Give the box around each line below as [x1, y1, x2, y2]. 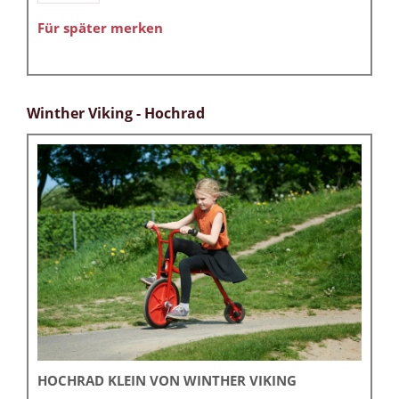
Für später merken [37, 19, 163, 37]
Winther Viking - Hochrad [27, 103, 205, 124]
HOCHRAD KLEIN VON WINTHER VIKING [37, 370, 297, 389]
